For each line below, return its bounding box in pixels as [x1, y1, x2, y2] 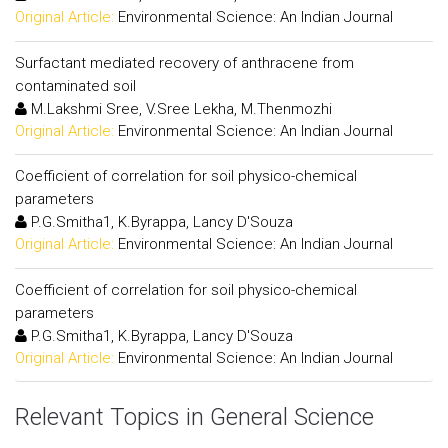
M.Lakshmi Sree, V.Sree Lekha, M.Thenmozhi [27, 99, 332, 118]
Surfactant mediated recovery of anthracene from [15, 53, 354, 72]
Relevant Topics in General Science [15, 403, 374, 431]
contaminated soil [15, 76, 136, 95]
